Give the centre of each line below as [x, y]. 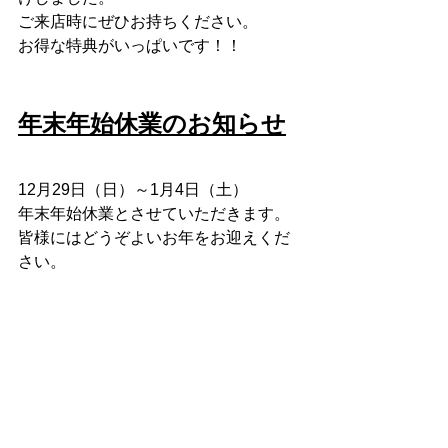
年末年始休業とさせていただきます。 [154, 213]
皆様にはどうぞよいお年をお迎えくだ [154, 237]
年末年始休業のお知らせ [152, 123]
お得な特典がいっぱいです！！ [130, 45]
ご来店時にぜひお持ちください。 [138, 21]
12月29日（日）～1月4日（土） [133, 189]
